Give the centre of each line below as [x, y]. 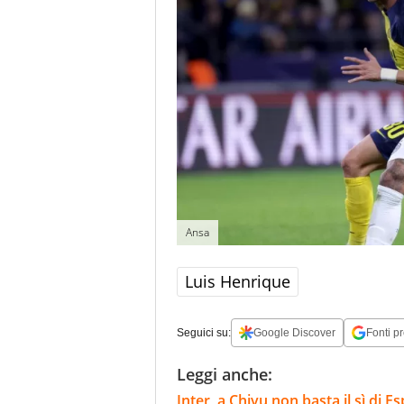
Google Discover [294, 332]
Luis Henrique [238, 281]
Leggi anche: [225, 374]
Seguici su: [204, 332]
